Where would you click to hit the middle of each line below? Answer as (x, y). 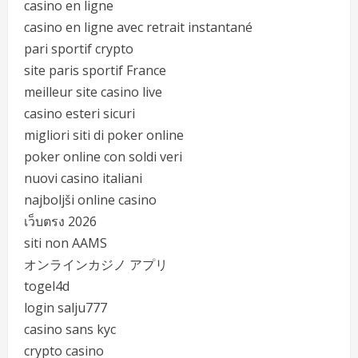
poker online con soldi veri (103, 157)
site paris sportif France (95, 70)
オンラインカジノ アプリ (96, 265)
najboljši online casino (90, 200)
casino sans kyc (70, 329)
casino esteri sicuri (80, 113)
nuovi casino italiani (83, 178)
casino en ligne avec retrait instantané (138, 27)
